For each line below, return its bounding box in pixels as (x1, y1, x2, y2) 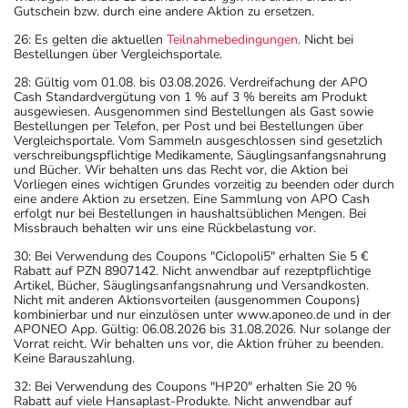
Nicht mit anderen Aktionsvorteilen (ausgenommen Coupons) (14, 291, 360, 309)
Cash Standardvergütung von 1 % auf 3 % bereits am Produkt (14, 87, 367, 106)
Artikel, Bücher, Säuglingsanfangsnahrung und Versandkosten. (14, 276, 369, 294)
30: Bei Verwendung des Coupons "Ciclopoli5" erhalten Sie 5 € (14, 247, 368, 265)
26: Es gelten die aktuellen (14, 30, 167, 48)
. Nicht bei (298, 30, 353, 48)
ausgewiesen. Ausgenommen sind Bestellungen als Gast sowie (14, 102, 373, 120)
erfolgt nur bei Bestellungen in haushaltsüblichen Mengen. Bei (14, 204, 366, 222)
